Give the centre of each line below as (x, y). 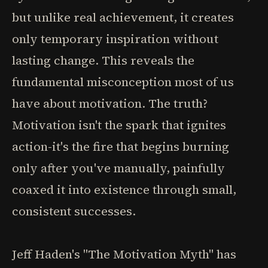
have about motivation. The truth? (110, 103)
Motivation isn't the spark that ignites (119, 125)
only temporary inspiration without (115, 39)
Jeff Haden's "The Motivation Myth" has (124, 254)
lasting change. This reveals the (103, 60)
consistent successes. (74, 211)
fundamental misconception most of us (123, 82)
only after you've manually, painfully (118, 168)
